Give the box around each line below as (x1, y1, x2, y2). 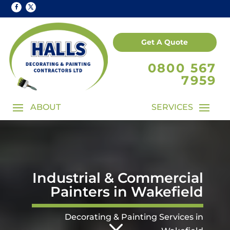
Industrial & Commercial (32, 169, 204, 186)
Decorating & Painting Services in (65, 212, 204, 222)
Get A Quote (141, 37, 188, 47)
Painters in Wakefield (50, 183, 204, 200)
